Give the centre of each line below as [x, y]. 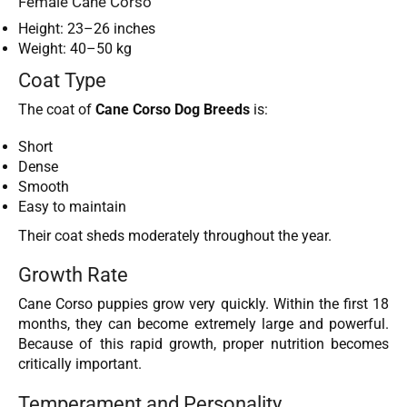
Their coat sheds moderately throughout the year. [175, 235]
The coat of [57, 109]
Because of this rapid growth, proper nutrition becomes [203, 344]
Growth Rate [73, 275]
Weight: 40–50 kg [75, 48]
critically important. [80, 364]
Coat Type [62, 79]
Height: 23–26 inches [87, 28]
